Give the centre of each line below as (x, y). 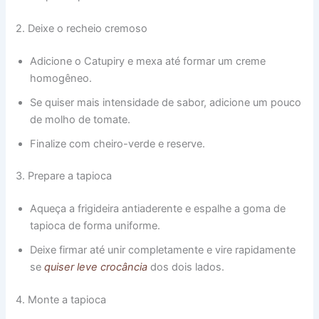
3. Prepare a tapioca (64, 176)
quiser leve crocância (96, 267)
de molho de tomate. (80, 119)
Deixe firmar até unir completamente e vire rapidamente (163, 250)
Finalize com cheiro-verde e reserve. (118, 143)
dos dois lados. (186, 267)
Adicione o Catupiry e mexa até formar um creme (148, 61)
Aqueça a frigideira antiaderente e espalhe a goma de (158, 209)
